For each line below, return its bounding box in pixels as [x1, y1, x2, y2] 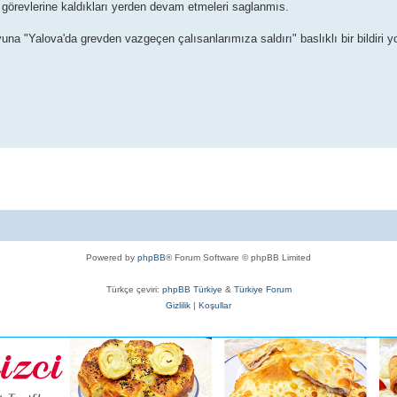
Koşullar [198, 300, 231, 310]
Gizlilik [166, 300, 191, 310]
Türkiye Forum [233, 284, 292, 294]
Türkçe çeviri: [105, 284, 162, 294]
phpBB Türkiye [161, 284, 222, 294]
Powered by [86, 253, 137, 262]
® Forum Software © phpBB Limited [166, 253, 311, 262]
